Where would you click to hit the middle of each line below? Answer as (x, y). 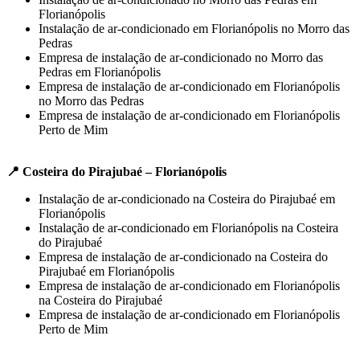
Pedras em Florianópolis (100, 72)
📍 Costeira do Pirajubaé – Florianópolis (117, 171)
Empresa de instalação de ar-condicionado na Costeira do (183, 256)
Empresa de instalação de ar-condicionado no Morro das (181, 57)
